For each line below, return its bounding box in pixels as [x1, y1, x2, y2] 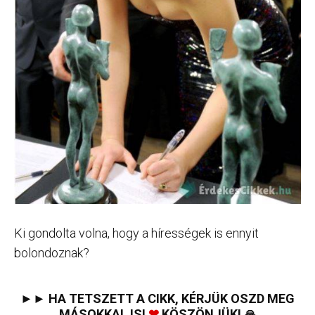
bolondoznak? [14, 245, 89, 261]
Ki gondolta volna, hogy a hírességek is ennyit [14, 226, 259, 241]
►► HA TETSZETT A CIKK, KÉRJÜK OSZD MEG [20, 291, 295, 307]
